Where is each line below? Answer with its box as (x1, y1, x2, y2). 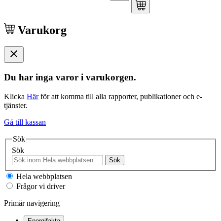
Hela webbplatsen (14, 172, 72, 181)
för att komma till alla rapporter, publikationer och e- (38, 92, 202, 101)
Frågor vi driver (14, 182, 65, 191)
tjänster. (4, 101, 28, 110)
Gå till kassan (4, 117, 46, 126)
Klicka (4, 92, 27, 101)
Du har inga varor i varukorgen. (4, 72, 136, 83)
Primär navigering (4, 199, 60, 208)
